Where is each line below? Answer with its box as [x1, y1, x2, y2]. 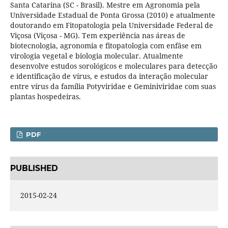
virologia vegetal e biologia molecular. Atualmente [10, 51, 183, 61]
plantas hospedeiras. [10, 92, 81, 102]
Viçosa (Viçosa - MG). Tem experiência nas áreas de [10, 31, 185, 41]
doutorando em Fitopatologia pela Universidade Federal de [10, 20, 213, 31]
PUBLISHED [10, 163, 58, 173]
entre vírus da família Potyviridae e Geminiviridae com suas [10, 81, 216, 92]
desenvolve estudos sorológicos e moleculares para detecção [10, 61, 217, 71]
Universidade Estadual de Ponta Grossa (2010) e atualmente [10, 10, 215, 20]
